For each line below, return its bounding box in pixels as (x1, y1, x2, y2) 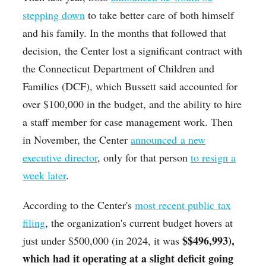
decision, (23, 43, 65, 58)
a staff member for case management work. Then (23, 115, 233, 129)
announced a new (131, 132, 206, 147)
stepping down (23, 8, 85, 23)
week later (23, 168, 66, 183)
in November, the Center (23, 132, 131, 147)
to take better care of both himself (85, 8, 235, 23)
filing (23, 216, 46, 230)
